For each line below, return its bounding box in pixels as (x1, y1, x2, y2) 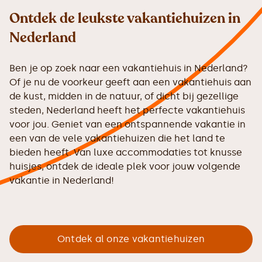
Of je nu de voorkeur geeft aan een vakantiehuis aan (9, 77, 251, 88)
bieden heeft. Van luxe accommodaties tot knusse (9, 147, 242, 158)
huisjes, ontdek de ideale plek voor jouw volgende (9, 161, 240, 173)
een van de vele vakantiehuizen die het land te (9, 133, 225, 144)
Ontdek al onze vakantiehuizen (57, 233, 205, 245)
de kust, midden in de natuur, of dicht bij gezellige (9, 91, 239, 102)
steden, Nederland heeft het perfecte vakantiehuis (9, 105, 245, 116)
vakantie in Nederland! (9, 175, 114, 187)
